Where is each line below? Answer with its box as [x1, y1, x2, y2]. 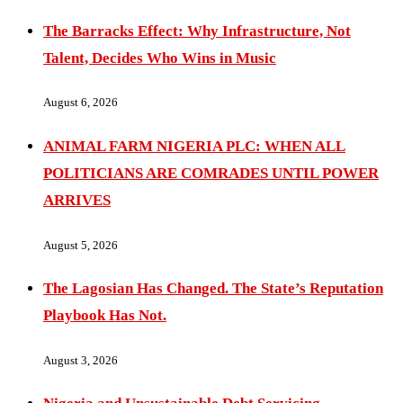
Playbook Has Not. [43, 307, 166, 325]
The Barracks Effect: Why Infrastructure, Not [43, 22, 351, 40]
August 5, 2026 [43, 237, 118, 252]
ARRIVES [43, 192, 111, 209]
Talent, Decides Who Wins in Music [43, 49, 276, 67]
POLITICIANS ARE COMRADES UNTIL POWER [43, 165, 379, 182]
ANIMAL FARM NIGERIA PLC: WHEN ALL [43, 138, 345, 155]
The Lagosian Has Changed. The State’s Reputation [43, 280, 383, 298]
